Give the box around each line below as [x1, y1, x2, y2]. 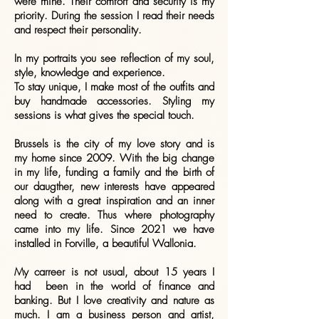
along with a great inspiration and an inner [14, 194, 214, 208]
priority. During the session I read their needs [14, 9, 214, 23]
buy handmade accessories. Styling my [14, 94, 214, 108]
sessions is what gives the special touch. [14, 108, 198, 122]
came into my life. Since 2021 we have [14, 222, 214, 236]
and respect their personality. [14, 23, 145, 37]
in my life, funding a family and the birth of [14, 165, 214, 179]
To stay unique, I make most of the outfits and [14, 80, 214, 94]
